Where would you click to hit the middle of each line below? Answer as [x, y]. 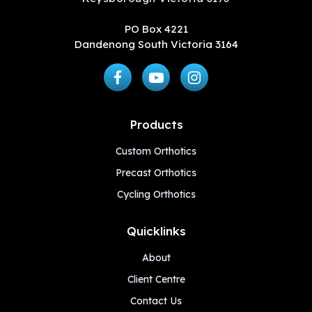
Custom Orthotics [156, 151]
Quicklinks [156, 231]
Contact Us [156, 301]
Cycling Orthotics [156, 195]
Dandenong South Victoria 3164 [156, 45]
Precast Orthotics [156, 173]
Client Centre [156, 280]
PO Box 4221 [156, 29]
